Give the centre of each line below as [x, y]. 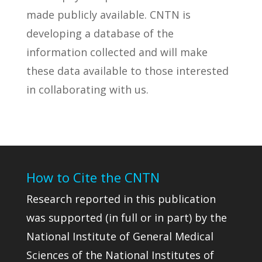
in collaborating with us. [87, 89]
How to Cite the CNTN [93, 177]
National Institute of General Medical [120, 236]
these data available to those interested [127, 71]
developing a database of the [100, 33]
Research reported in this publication [121, 199]
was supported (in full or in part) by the [126, 218]
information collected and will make [117, 52]
